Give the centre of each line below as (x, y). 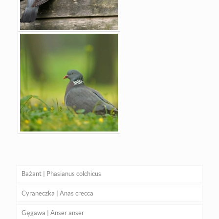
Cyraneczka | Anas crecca (57, 193)
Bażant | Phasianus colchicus (61, 174)
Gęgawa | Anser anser (53, 213)
